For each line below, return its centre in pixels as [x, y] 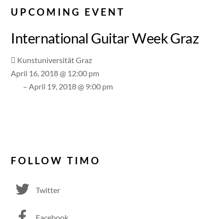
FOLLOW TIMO [56, 160]
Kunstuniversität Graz [55, 60]
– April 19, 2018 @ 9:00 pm [68, 86]
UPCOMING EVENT [68, 12]
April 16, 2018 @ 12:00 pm [55, 73]
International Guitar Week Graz [105, 38]
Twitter [47, 190]
